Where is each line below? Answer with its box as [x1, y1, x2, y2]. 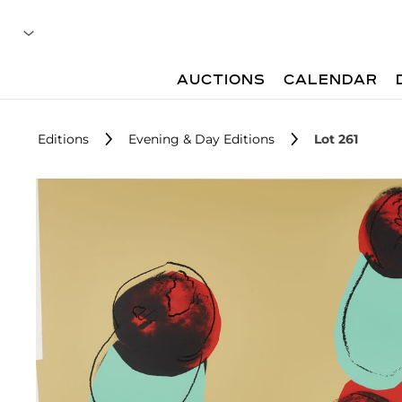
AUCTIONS [177, 74, 267, 88]
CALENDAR [284, 74, 379, 88]
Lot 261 [314, 131, 358, 147]
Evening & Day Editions [128, 131, 275, 147]
